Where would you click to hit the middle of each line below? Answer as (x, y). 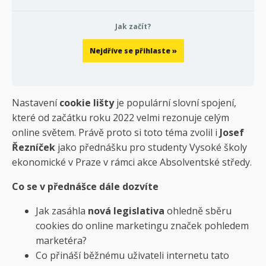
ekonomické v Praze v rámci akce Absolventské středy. (133, 162)
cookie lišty (87, 102)
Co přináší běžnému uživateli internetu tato (132, 255)
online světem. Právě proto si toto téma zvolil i (116, 132)
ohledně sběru (198, 210)
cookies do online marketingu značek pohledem (142, 225)
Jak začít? (133, 26)
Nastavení (36, 102)
